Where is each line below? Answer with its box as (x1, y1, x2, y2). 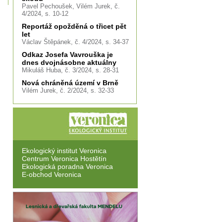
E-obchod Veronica (22, 170, 81, 178)
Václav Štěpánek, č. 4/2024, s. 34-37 (22, 38, 129, 46)
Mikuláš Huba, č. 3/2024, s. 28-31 (22, 66, 119, 74)
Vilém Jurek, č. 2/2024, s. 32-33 (22, 87, 114, 94)
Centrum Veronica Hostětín (22, 155, 107, 163)
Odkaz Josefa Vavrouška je (22, 51, 113, 58)
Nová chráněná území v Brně (22, 79, 118, 87)
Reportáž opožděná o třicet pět (22, 22, 126, 30)
